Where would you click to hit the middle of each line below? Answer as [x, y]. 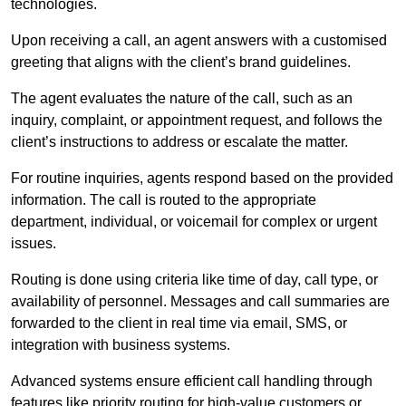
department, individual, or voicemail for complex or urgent [194, 222]
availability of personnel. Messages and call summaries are [200, 302]
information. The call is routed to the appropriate [164, 200]
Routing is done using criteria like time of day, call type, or [194, 280]
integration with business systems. [121, 345]
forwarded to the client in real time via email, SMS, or [179, 324]
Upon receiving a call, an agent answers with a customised [199, 41]
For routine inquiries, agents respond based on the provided [202, 179]
